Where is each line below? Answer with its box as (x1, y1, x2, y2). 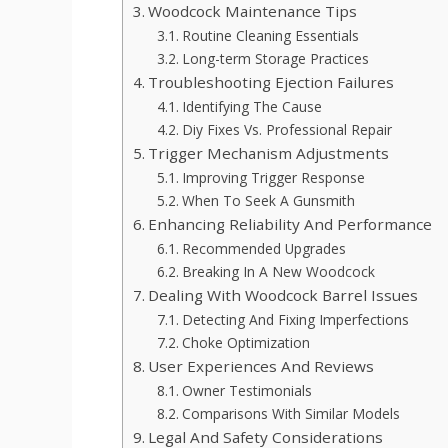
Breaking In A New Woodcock (181, 262, 375, 282)
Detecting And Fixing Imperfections (181, 310, 409, 330)
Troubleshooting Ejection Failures (148, 72, 395, 93)
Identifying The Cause (181, 97, 322, 117)
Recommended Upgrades (181, 239, 346, 259)
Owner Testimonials (181, 381, 312, 401)
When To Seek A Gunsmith (181, 191, 355, 211)
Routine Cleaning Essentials (181, 26, 359, 46)
